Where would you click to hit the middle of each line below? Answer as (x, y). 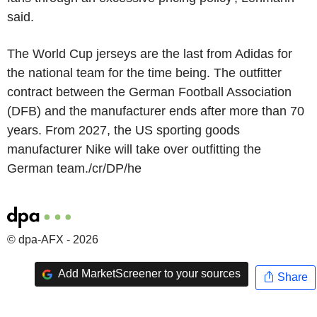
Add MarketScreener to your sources (148, 274)
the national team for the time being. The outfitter (144, 73)
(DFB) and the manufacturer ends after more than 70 (156, 111)
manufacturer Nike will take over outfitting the (134, 149)
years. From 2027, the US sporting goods (123, 130)
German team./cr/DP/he (74, 168)
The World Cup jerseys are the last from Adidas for (150, 54)
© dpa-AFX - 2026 (53, 239)
